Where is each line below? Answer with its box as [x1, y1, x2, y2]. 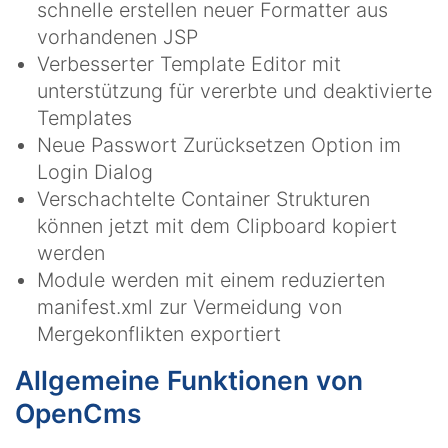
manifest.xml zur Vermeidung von [37, 294, 342, 319]
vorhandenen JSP [37, 24, 198, 49]
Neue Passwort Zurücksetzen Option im [37, 132, 401, 157]
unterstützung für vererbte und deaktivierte [37, 78, 432, 103]
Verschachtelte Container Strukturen [37, 186, 370, 211]
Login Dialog [37, 159, 153, 184]
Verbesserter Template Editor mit [37, 51, 341, 76]
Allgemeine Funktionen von [15, 364, 363, 397]
